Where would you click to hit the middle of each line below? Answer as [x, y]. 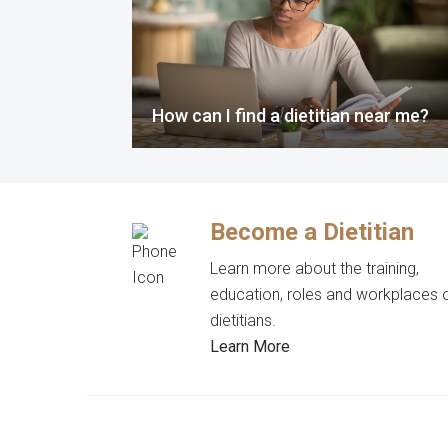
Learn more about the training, [315, 268]
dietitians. [243, 320]
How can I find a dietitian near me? [290, 115]
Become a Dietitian [312, 232]
